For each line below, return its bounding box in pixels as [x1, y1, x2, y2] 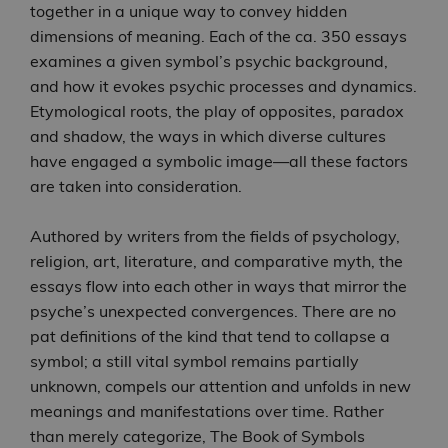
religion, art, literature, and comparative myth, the [30, 251, 403, 272]
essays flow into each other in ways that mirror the [30, 276, 407, 297]
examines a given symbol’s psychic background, [30, 51, 388, 72]
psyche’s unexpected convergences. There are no [30, 301, 396, 322]
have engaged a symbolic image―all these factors [30, 151, 408, 172]
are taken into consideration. [30, 176, 242, 197]
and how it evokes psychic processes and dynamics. [30, 76, 417, 97]
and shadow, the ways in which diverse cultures [30, 126, 386, 147]
